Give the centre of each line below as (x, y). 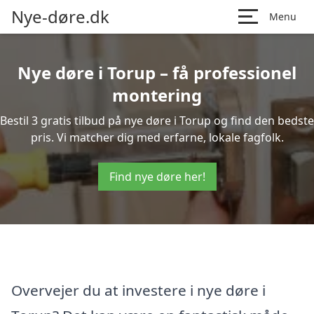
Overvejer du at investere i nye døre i (138, 290)
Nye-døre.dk (60, 16)
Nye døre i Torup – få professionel (157, 73)
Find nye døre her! (157, 177)
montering (157, 95)
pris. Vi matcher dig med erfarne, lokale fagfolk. (157, 137)
